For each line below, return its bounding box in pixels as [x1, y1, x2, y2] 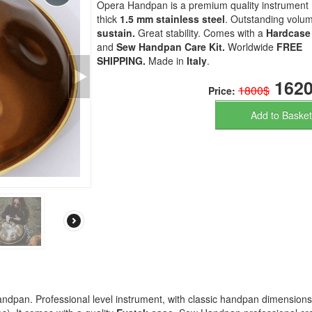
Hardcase [266, 26, 311, 40]
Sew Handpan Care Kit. [116, 40, 228, 54]
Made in [148, 54, 184, 68]
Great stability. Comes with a [135, 26, 266, 40]
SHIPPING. [97, 54, 148, 68]
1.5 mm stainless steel [120, 12, 225, 26]
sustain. [97, 26, 135, 40]
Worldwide [228, 40, 276, 54]
